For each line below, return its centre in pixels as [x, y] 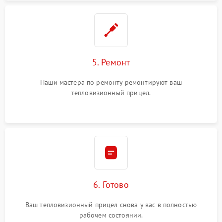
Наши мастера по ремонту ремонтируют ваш [111, 83]
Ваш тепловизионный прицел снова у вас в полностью [111, 205]
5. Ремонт [111, 62]
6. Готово [111, 185]
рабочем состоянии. [111, 215]
